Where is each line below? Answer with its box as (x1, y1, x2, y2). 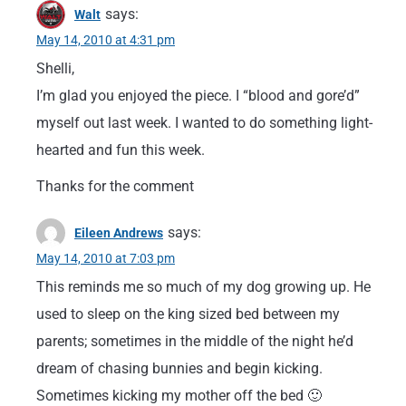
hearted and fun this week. (36, 141, 205, 159)
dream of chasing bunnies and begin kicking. (36, 360, 323, 377)
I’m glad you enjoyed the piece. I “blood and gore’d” (36, 87, 360, 104)
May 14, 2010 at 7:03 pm (36, 251, 175, 266)
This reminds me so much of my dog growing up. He (36, 278, 371, 295)
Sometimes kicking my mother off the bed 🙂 (36, 387, 322, 404)
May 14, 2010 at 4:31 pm (36, 33, 175, 47)
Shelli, (36, 60, 74, 77)
